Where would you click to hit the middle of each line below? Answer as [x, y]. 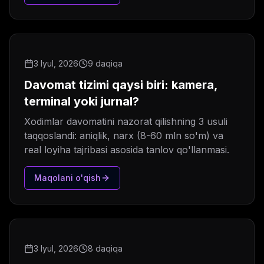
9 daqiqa [105, 64]
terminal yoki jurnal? [82, 102]
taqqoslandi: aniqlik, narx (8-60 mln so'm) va [124, 136]
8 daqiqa [105, 249]
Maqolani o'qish [67, 178]
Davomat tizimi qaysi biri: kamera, [121, 85]
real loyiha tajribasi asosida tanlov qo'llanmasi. [127, 150]
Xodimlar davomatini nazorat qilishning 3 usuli [126, 122]
